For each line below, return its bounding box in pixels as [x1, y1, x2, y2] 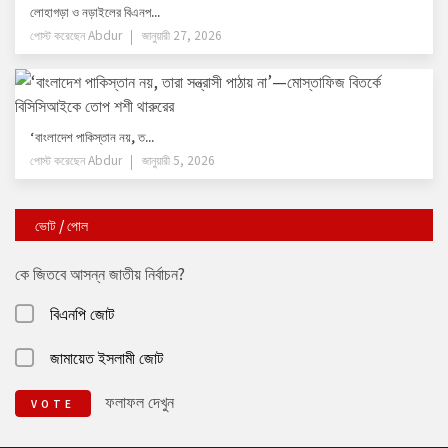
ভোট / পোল [35, 215, 88, 236]
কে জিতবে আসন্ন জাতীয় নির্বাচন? [15, 261, 185, 286]
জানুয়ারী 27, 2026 [142, 26, 222, 44]
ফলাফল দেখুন [105, 389, 174, 414]
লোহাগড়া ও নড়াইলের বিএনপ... [30, 2, 160, 22]
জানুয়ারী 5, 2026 [142, 151, 215, 169]
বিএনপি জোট [50, 301, 114, 326]
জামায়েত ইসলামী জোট [50, 345, 163, 370]
